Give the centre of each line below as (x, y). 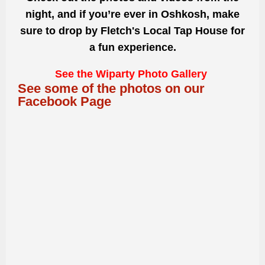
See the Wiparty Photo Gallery (132, 74)
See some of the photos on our (111, 89)
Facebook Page (64, 102)
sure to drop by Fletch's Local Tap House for (132, 30)
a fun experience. (132, 47)
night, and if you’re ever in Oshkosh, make (132, 14)
